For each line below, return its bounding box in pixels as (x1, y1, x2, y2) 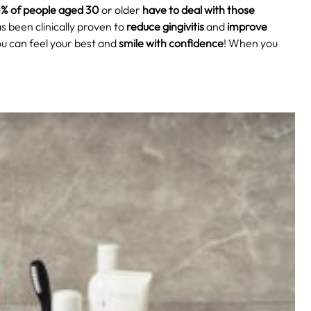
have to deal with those (142, 3, 255, 17)
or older (99, 3, 142, 17)
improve (227, 19, 267, 34)
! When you (224, 36, 278, 51)
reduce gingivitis (126, 19, 204, 34)
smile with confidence (119, 36, 224, 51)
